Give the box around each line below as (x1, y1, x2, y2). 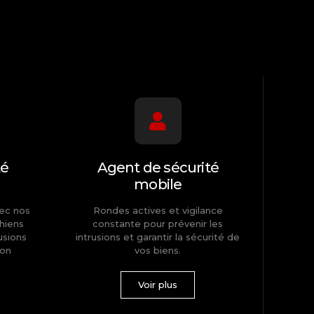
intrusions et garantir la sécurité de (76, 231, 240, 243)
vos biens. (135, 245, 182, 257)
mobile (134, 176, 182, 193)
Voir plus (138, 279, 178, 291)
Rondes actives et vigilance (93, 205, 223, 217)
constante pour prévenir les (93, 218, 224, 230)
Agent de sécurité (97, 159, 219, 177)
